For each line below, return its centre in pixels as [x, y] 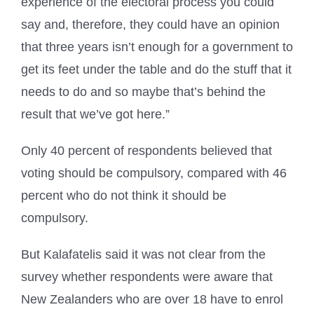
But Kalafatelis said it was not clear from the [143, 255]
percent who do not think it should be [124, 196]
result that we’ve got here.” [95, 115]
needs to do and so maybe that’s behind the [143, 92]
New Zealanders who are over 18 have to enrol [152, 300]
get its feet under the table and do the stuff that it [156, 70]
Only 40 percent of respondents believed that [146, 151]
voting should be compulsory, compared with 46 [154, 173]
